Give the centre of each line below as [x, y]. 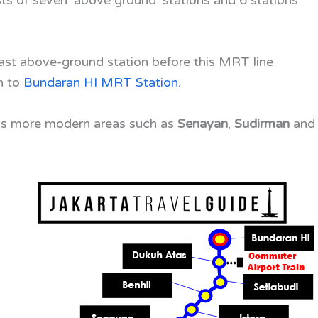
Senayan [203, 123]
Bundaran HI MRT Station [101, 82]
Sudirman [262, 123]
